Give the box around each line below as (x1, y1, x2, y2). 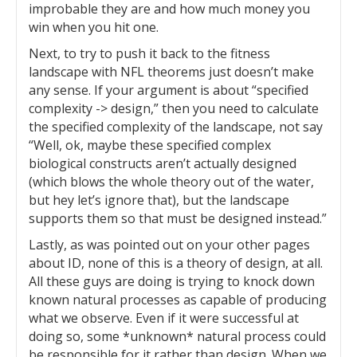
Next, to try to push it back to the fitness (29, 45, 270, 62)
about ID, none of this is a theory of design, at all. (29, 254, 323, 272)
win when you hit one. (29, 18, 159, 36)
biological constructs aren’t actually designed (29, 155, 296, 172)
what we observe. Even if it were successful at (29, 309, 299, 327)
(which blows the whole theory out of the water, (29, 173, 314, 190)
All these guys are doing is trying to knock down (29, 273, 315, 290)
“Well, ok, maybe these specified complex (29, 136, 271, 154)
